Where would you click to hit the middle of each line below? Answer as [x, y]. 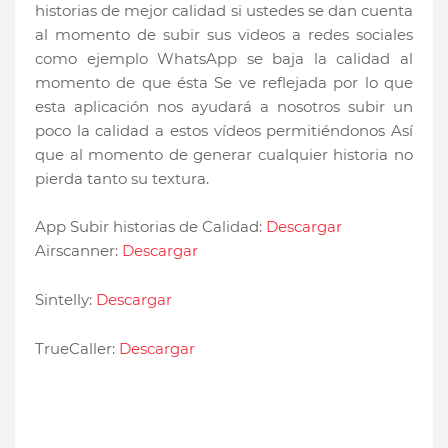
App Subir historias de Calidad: [150, 227]
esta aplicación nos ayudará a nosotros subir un [224, 107]
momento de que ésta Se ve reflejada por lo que [224, 83]
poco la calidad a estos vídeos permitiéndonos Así [224, 131]
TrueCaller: [77, 349]
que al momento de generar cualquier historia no [224, 155]
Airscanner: [78, 251]
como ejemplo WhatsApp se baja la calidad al [224, 59]
